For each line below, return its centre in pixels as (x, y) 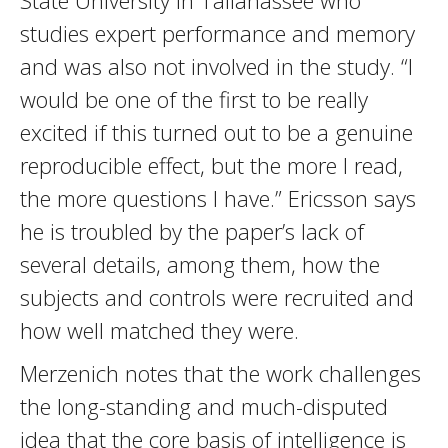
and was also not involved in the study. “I (216, 66)
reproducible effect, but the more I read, (211, 165)
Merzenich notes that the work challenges (220, 373)
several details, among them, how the (200, 264)
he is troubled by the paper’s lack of (192, 231)
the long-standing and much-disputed (204, 406)
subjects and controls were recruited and (217, 297)
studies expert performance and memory (217, 33)
